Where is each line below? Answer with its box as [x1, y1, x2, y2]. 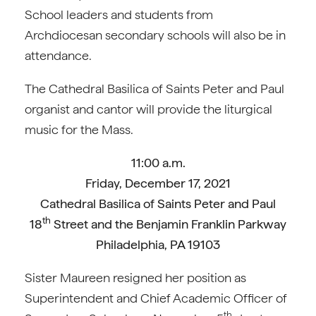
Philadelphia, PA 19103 [96, 237, 220, 252]
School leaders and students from [25, 7, 213, 22]
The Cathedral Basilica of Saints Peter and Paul [25, 81, 284, 96]
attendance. [25, 48, 95, 63]
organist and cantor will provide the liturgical [25, 102, 272, 116]
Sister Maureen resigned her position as [25, 270, 246, 285]
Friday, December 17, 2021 [85, 176, 231, 190]
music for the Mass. [25, 122, 133, 137]
